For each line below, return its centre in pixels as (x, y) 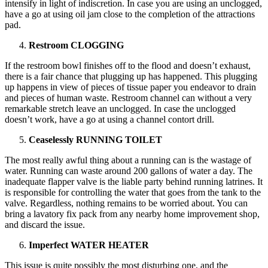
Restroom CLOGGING (76, 45)
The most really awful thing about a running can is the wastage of (128, 160)
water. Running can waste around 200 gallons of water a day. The (129, 170)
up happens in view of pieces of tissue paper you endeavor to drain (130, 87)
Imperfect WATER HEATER (89, 245)
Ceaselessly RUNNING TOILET (95, 139)
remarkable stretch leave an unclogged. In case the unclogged (120, 108)
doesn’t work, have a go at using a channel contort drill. (109, 119)
